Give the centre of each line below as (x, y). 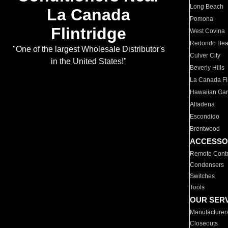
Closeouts (204, 223)
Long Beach (207, 7)
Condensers (207, 165)
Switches (203, 176)
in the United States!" (89, 62)
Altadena (203, 104)
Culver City (205, 55)
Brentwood (205, 129)
